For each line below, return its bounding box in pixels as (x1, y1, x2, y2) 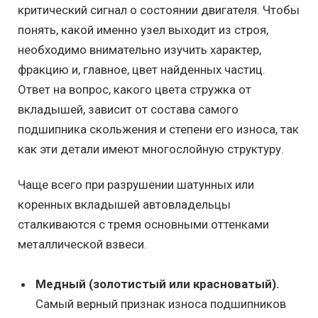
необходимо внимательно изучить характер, (18, 42, 261, 57)
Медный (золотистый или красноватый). (35, 277, 280, 292)
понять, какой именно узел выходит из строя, (18, 22, 268, 37)
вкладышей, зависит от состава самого (18, 102, 238, 116)
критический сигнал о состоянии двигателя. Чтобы (18, 2, 300, 17)
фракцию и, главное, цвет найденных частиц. (18, 62, 265, 77)
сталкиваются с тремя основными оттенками (18, 216, 269, 231)
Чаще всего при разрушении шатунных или (18, 177, 254, 192)
